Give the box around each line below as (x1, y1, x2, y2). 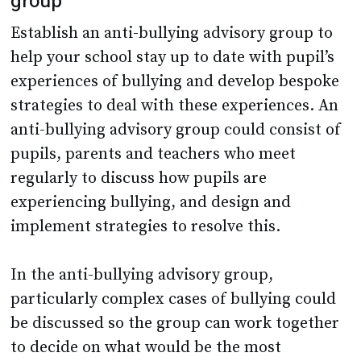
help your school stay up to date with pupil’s (10, 48, 335, 68)
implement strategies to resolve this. (10, 217, 281, 238)
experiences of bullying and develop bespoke (10, 72, 340, 93)
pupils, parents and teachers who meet (10, 144, 297, 165)
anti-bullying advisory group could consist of (10, 120, 342, 141)
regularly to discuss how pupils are (10, 168, 268, 189)
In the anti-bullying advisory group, (10, 265, 274, 286)
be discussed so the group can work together (10, 313, 340, 334)
